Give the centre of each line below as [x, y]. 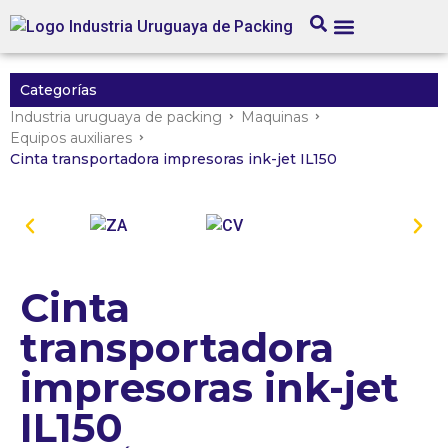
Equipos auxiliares [71, 138]
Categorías [58, 90]
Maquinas [274, 117]
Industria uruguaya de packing [116, 117]
